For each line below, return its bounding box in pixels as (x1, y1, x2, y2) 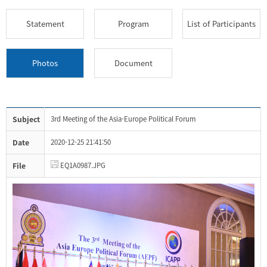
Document (114, 57, 153, 69)
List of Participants (187, 17, 256, 29)
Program (117, 17, 149, 29)
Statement (26, 17, 64, 29)
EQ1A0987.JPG (58, 160, 105, 171)
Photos (32, 57, 58, 69)
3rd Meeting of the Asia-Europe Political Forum (51, 114, 196, 125)
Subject (13, 114, 40, 125)
